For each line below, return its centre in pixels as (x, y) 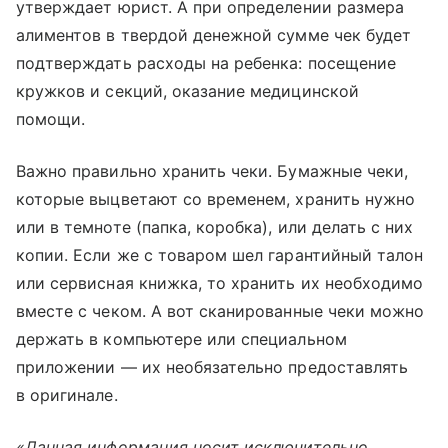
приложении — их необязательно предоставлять (212, 366)
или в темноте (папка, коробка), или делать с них (215, 226)
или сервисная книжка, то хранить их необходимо (220, 282)
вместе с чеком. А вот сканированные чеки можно (220, 310)
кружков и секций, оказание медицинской (187, 90)
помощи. (51, 118)
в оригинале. (67, 394)
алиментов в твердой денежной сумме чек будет (214, 34)
